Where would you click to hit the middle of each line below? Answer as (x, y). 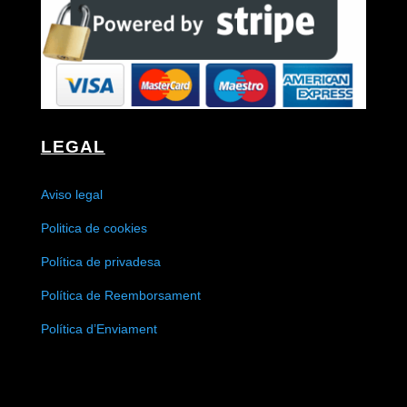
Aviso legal (71, 194)
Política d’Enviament (99, 328)
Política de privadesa (100, 261)
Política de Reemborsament (120, 295)
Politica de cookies (94, 228)
